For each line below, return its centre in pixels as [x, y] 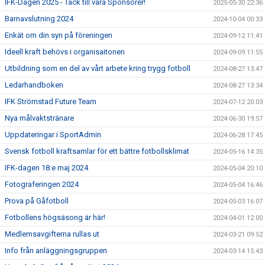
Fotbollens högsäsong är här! [55, 217]
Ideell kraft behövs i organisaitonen [65, 52]
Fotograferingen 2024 [42, 184]
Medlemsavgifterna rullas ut [52, 234]
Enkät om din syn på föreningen [59, 35]
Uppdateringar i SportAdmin [53, 135]
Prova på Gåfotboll [37, 201]
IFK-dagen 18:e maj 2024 [46, 168]
